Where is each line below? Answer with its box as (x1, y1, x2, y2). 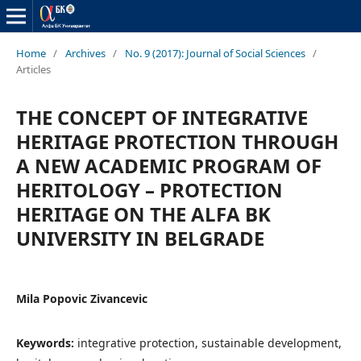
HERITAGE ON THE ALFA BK (15, 200, 271, 227)
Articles (15, 61, 51, 77)
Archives (64, 45, 106, 60)
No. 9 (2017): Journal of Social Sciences (124, 45, 305, 60)
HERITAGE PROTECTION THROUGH (15, 127, 338, 155)
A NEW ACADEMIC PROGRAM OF (15, 151, 322, 179)
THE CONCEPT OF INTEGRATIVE (15, 103, 308, 131)
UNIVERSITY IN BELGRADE (15, 224, 264, 251)
